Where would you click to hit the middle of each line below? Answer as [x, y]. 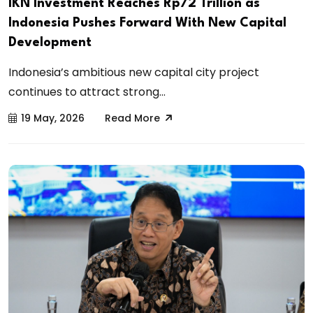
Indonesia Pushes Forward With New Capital [147, 23]
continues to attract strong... [87, 92]
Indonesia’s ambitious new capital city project [134, 73]
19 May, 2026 [53, 118]
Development [50, 43]
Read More [132, 118]
